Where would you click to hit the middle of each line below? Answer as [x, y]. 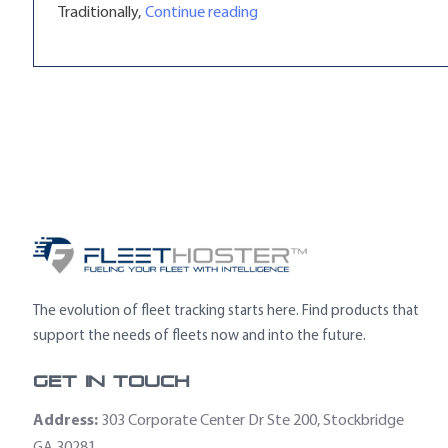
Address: [66, 419]
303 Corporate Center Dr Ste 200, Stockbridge [253, 420]
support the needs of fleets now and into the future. [200, 335]
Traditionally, [99, 12]
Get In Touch [112, 381]
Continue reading [201, 12]
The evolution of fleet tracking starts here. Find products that [226, 310]
